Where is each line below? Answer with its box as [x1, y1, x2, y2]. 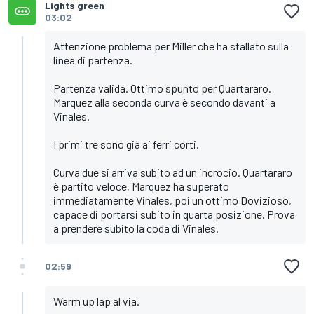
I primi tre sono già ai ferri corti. [53, 137, 199, 151]
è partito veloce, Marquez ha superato [53, 179, 229, 193]
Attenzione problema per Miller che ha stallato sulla [53, 39, 289, 53]
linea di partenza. [53, 53, 132, 67]
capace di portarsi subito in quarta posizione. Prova [53, 207, 295, 221]
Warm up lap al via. [53, 294, 139, 308]
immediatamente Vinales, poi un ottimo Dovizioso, [53, 193, 292, 207]
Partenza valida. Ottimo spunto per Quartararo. [53, 81, 271, 95]
